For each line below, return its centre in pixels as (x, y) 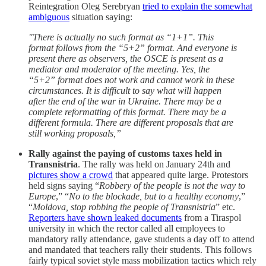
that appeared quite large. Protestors (180, 175)
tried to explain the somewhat (197, 7)
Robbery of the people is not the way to (172, 186)
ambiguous (49, 17)
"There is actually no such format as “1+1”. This (121, 37)
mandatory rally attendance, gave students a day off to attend (142, 239)
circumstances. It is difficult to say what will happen (125, 91)
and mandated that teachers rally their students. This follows (140, 250)
